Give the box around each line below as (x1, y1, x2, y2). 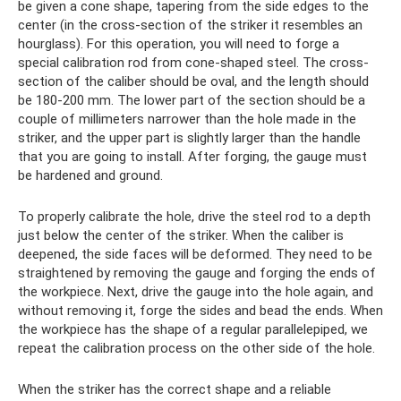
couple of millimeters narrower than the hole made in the (18, 111, 356, 127)
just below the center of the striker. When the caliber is (18, 227, 344, 243)
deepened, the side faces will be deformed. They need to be (18, 246, 372, 262)
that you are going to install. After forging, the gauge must (18, 149, 367, 165)
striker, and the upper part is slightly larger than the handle (18, 130, 361, 146)
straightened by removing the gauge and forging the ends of (18, 265, 376, 281)
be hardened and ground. (18, 167, 163, 183)
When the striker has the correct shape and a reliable (18, 381, 331, 397)
